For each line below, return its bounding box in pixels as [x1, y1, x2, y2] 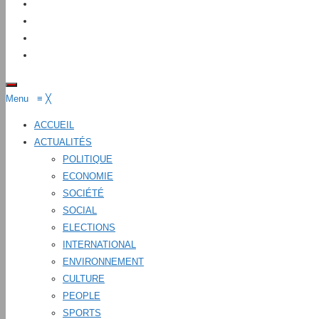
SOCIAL [63, 205, 97, 216]
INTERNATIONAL [63, 239, 136, 250]
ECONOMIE [63, 171, 113, 182]
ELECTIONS [63, 222, 115, 233]
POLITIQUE [63, 154, 113, 164]
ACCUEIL [34, 120, 74, 130]
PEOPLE [63, 291, 100, 301]
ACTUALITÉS [34, 137, 92, 147]
